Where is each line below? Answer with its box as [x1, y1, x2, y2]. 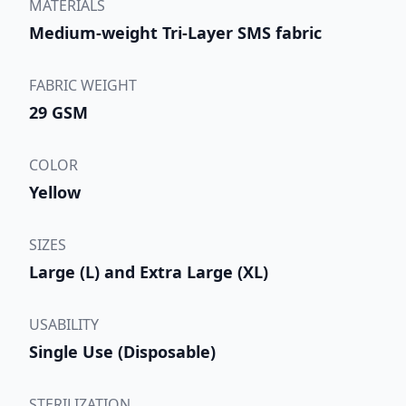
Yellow [29, 180, 81, 203]
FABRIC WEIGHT [29, 74, 137, 95]
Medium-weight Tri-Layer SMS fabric [29, 21, 322, 43]
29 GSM [29, 101, 88, 123]
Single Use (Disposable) [29, 340, 216, 362]
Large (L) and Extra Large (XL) [29, 260, 268, 283]
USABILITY [29, 314, 99, 334]
